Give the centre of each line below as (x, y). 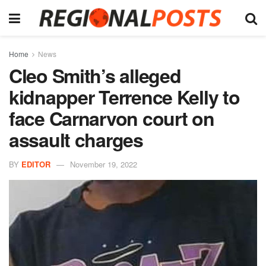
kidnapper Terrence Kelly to (124, 97)
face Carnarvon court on (112, 118)
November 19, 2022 (104, 164)
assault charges (76, 140)
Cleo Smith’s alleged (95, 75)
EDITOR (36, 164)
